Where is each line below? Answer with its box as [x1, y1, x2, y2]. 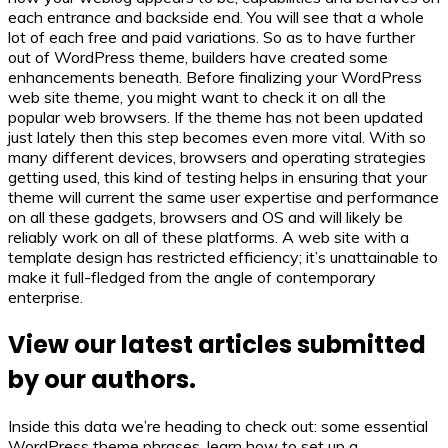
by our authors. [8, 362, 196, 396]
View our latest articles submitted [8, 327, 426, 361]
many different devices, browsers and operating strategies [8, 146, 426, 167]
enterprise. [8, 286, 83, 307]
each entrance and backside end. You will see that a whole [8, 6, 424, 27]
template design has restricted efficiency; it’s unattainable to [8, 246, 438, 267]
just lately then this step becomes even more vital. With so [8, 126, 426, 147]
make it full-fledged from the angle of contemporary [8, 266, 376, 287]
